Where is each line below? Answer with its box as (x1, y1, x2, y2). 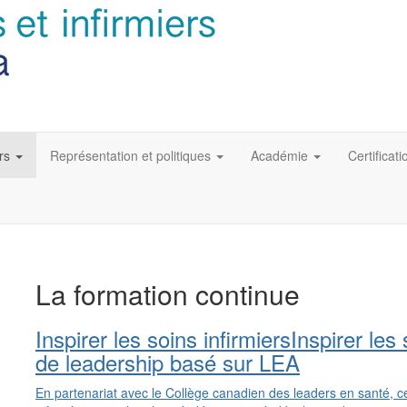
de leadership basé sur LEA (35, 346, 300, 379)
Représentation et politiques (50, 146, 211, 165)
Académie (251, 146, 308, 165)
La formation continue (35, 274, 300, 314)
